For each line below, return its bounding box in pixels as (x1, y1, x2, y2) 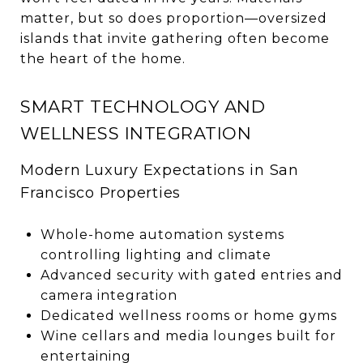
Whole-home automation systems (40, 226, 284, 242)
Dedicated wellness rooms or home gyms (40, 307, 337, 323)
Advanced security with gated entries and (40, 267, 343, 283)
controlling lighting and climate (40, 246, 271, 263)
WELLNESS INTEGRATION (20, 122, 251, 143)
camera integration (40, 287, 177, 303)
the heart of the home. (20, 50, 186, 66)
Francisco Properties (20, 183, 181, 202)
